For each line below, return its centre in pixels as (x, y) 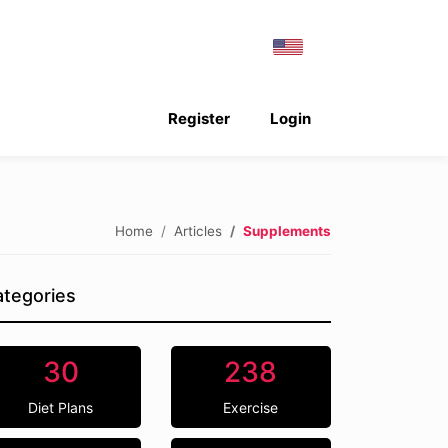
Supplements (287, 230)
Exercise (251, 407)
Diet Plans (61, 407)
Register (198, 118)
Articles (198, 230)
